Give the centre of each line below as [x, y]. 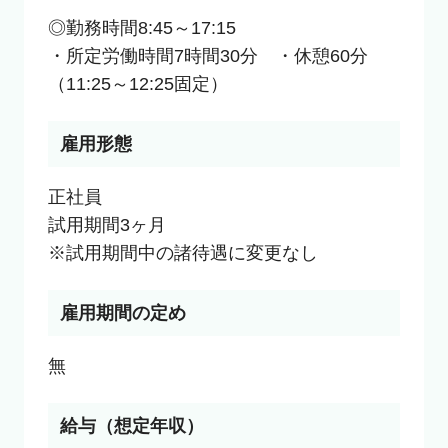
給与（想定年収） [131, 425]
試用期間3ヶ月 [106, 224]
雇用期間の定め [122, 312]
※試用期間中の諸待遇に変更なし [182, 252]
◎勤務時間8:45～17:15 [141, 27]
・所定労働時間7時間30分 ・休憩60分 [207, 55]
